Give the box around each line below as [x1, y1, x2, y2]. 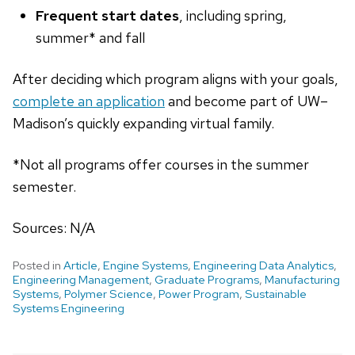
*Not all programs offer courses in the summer [13, 155, 309, 174]
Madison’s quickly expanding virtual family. [13, 113, 274, 132]
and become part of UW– [165, 91, 328, 110]
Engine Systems [103, 257, 188, 273]
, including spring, [178, 6, 287, 25]
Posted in [13, 257, 63, 273]
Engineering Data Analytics [193, 257, 334, 273]
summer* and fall [35, 28, 145, 47]
